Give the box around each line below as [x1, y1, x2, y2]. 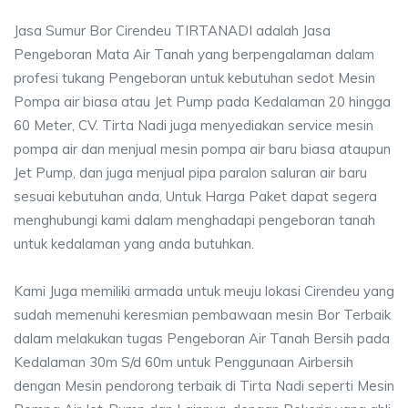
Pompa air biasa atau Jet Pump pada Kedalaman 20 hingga [14, 93, 391, 110]
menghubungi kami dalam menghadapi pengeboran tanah [14, 211, 375, 229]
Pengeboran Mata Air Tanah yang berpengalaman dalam [14, 46, 374, 63]
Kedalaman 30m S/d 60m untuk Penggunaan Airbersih [14, 353, 353, 371]
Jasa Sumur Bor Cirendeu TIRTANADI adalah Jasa [14, 22, 331, 39]
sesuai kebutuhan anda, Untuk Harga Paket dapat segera [14, 188, 377, 205]
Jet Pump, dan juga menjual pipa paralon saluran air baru [14, 164, 367, 181]
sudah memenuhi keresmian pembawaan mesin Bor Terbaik [14, 306, 391, 323]
